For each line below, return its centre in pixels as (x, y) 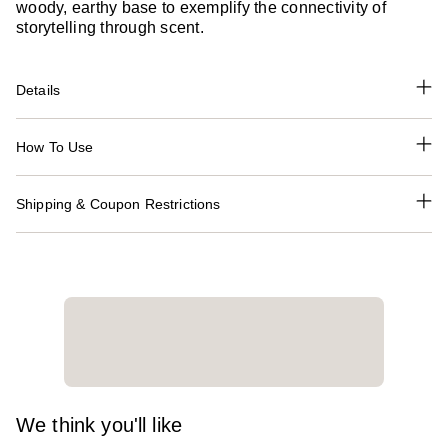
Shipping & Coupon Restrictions (118, 204)
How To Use (55, 147)
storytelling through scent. (110, 28)
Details (38, 90)
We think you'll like (99, 425)
